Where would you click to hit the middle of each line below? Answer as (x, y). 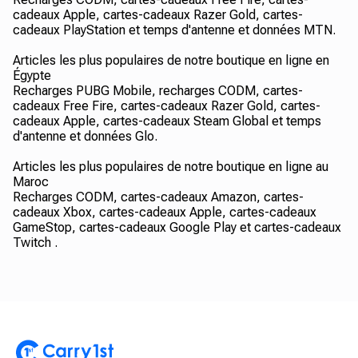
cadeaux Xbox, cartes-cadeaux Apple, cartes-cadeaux (165, 212)
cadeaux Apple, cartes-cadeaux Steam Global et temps (167, 121)
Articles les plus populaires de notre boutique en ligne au (171, 167)
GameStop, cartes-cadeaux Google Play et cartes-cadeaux (177, 227)
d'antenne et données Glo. (85, 136)
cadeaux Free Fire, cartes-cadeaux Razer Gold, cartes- (167, 106)
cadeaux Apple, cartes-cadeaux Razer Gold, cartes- (158, 15)
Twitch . (35, 243)
